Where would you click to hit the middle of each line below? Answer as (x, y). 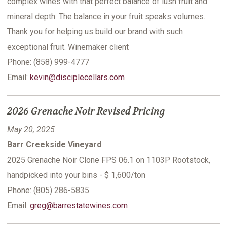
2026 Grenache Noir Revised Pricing (86, 112)
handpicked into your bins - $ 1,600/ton (76, 175)
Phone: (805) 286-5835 (48, 191)
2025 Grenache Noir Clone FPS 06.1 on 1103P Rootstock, (109, 160)
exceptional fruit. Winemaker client (68, 47)
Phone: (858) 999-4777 (48, 62)
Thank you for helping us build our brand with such (95, 32)
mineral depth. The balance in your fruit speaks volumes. (106, 17)
